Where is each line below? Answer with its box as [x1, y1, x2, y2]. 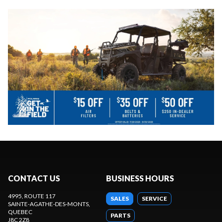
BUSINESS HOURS [106, 173, 174, 183]
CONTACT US [8, 173, 60, 183]
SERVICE [142, 195, 167, 203]
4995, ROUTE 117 [8, 192, 55, 200]
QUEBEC [8, 208, 32, 216]
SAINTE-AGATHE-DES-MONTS [8, 200, 89, 208]
